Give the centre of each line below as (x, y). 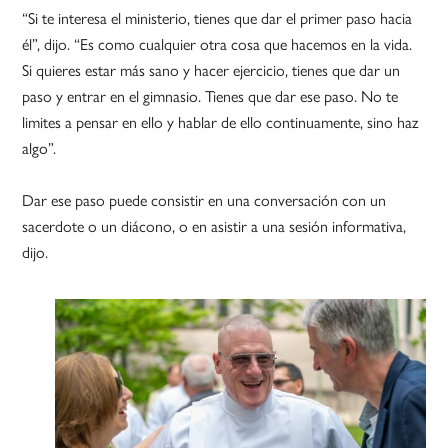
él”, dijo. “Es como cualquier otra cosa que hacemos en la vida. (217, 44)
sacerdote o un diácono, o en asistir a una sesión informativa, (214, 226)
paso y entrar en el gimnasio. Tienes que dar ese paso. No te (210, 96)
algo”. (39, 148)
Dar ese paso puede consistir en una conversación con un (204, 200)
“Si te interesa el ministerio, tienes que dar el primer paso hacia (217, 18)
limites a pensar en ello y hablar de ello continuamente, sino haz (221, 122)
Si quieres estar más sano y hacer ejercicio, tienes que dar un (211, 70)
